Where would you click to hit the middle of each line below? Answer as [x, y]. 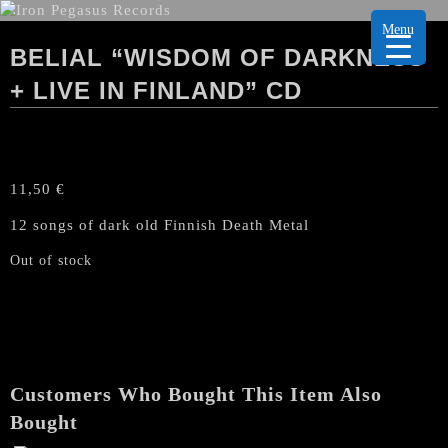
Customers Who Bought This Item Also [196, 394]
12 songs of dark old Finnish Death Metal [159, 225]
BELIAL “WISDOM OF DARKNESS [217, 57]
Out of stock [51, 260]
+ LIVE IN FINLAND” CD [156, 90]
